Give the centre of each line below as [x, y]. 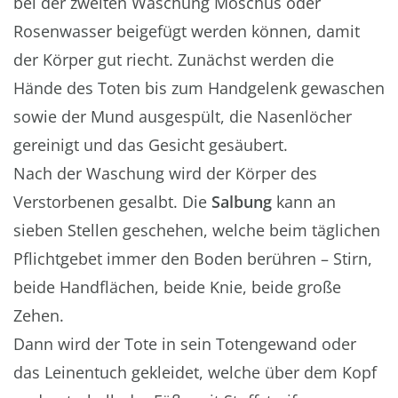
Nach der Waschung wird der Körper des [165, 173]
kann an [304, 201]
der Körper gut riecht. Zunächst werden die [174, 59]
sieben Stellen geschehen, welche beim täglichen [197, 230]
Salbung [242, 201]
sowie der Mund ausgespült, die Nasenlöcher [183, 116]
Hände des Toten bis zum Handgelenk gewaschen [199, 88]
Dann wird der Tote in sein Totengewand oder [185, 343]
